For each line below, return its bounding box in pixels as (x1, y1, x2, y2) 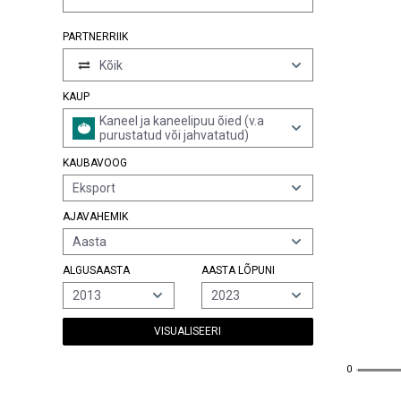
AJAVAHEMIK (63, 210, 128, 223)
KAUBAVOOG (63, 157, 127, 169)
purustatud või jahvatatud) (99, 128, 249, 142)
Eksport (73, 181, 115, 195)
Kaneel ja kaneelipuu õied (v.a (99, 114, 264, 128)
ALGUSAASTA (63, 264, 130, 277)
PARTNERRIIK (63, 30, 128, 43)
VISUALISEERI (154, 325, 222, 337)
